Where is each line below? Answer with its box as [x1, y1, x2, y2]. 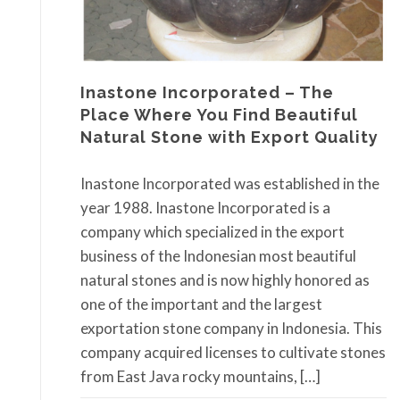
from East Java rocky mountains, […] [80, 366, 321, 386]
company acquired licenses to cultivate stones [80, 342, 386, 362]
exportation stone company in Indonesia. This [80, 318, 382, 337]
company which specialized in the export [80, 221, 345, 241]
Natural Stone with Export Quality [80, 128, 379, 147]
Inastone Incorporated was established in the [80, 173, 379, 193]
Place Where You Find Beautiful [80, 105, 358, 125]
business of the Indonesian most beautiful [80, 246, 356, 265]
